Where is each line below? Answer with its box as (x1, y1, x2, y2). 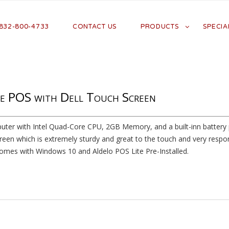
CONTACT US (72, 23, 117, 31)
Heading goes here (78, 214, 151, 224)
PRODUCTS (140, 23, 179, 31)
